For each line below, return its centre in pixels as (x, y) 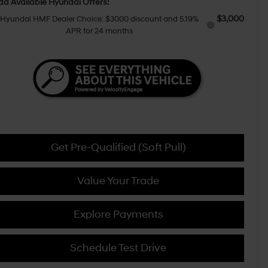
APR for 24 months (100, 31)
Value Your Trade (118, 181)
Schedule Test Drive (118, 248)
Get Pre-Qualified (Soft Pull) (118, 148)
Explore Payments (118, 215)
